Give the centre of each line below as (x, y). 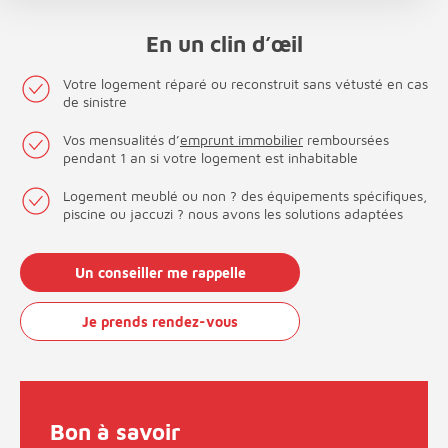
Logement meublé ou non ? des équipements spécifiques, (245, 196)
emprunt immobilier (241, 140)
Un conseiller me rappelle (160, 272)
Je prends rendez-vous (160, 321)
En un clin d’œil (224, 44)
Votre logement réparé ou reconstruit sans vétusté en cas (245, 84)
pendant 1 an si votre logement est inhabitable (210, 158)
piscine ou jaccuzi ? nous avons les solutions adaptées (233, 214)
